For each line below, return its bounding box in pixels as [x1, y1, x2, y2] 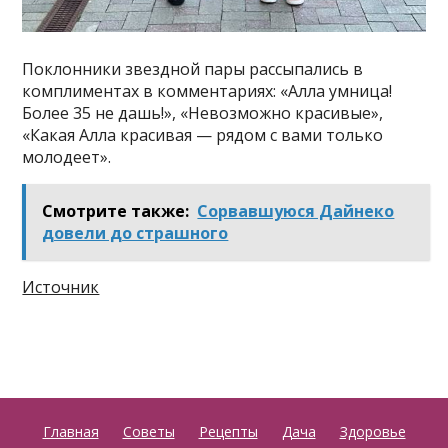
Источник [22, 275, 100, 298]
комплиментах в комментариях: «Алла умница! [22, 79, 393, 102]
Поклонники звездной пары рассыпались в [22, 57, 364, 80]
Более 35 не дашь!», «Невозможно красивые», [22, 101, 384, 124]
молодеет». [22, 145, 112, 168]
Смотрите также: [42, 199, 190, 222]
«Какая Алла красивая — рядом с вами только [22, 123, 384, 146]
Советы [122, 421, 175, 441]
